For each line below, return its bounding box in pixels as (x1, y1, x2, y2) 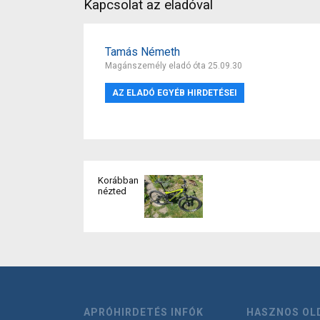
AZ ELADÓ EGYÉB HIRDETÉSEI (112, 87, 237, 98)
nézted (98, 185, 126, 196)
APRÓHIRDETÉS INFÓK (84, 306, 204, 318)
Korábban (98, 174, 139, 186)
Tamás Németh (105, 44, 180, 59)
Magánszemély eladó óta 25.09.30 (105, 60, 242, 71)
